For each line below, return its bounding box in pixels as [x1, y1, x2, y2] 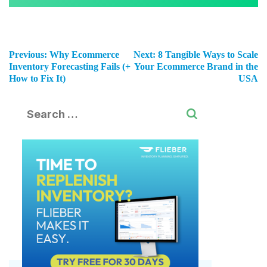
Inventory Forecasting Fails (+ [9, 61, 131, 72]
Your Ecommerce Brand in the [134, 61, 258, 72]
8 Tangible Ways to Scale [158, 49, 258, 60]
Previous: [9, 49, 47, 60]
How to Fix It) [9, 73, 66, 84]
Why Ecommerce [49, 49, 119, 60]
